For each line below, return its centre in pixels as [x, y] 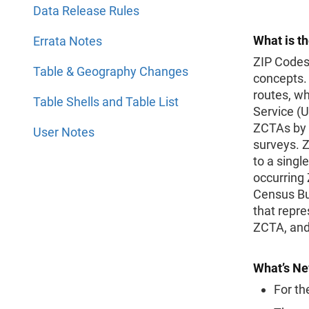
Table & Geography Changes [111, 71]
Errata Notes [68, 41]
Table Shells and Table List [106, 102]
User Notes [64, 132]
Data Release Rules [86, 11]
